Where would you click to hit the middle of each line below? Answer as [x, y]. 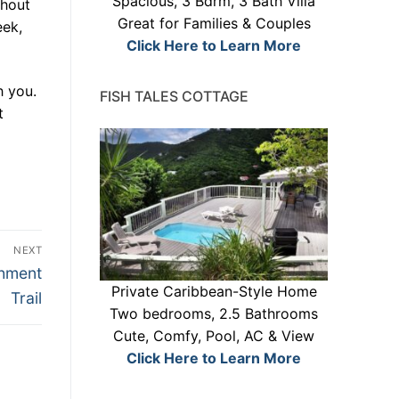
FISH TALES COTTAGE [174, 97]
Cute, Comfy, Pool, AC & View [214, 335]
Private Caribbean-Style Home [214, 291]
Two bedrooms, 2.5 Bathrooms [214, 313]
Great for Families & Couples [214, 24]
